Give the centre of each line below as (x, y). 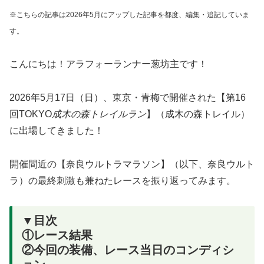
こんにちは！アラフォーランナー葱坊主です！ (108, 64)
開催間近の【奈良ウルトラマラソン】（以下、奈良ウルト (132, 164)
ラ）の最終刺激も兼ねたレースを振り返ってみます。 (123, 180)
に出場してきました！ (57, 130)
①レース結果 (57, 235)
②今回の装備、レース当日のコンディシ (128, 250)
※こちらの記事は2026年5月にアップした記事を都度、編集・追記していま (129, 15)
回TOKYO (31, 114)
